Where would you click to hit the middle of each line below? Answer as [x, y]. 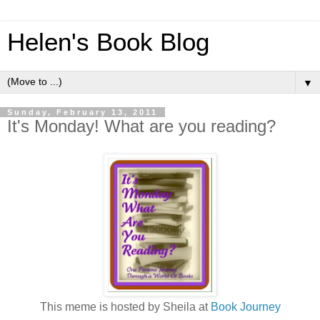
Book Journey [245, 306]
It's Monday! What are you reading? [141, 126]
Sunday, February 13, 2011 [82, 112]
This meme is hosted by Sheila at [125, 306]
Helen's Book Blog [108, 42]
